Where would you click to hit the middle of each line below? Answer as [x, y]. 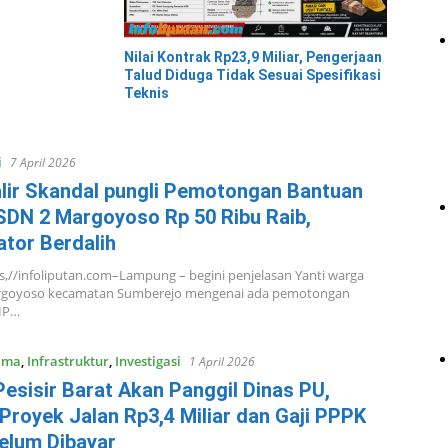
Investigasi [147, 361]
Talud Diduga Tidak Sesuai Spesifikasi [252, 75]
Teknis [146, 93]
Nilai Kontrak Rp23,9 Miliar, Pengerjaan [253, 57]
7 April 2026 [42, 163]
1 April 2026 [221, 362]
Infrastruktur [67, 361]
